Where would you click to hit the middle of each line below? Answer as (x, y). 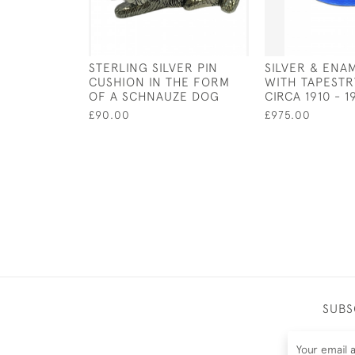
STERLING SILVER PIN (153, 67)
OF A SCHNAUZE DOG (154, 96)
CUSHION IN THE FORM (159, 82)
